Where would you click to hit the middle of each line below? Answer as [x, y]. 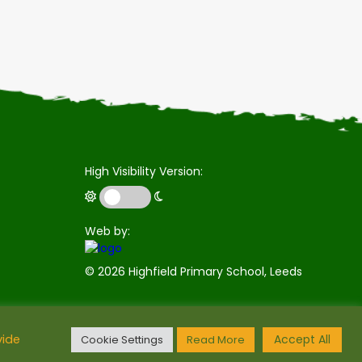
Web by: [107, 231]
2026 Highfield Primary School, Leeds [200, 271]
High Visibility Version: [143, 171]
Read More [216, 339]
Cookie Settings [122, 339]
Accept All [302, 339]
